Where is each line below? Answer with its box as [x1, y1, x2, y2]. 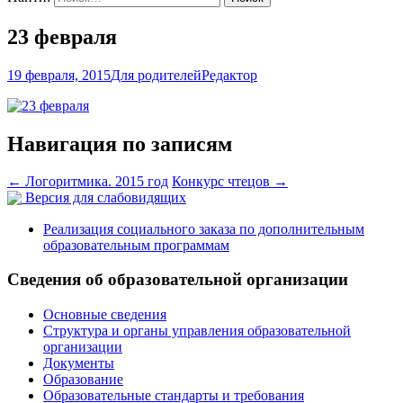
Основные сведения [43, 307, 166, 323]
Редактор [201, 67, 257, 83]
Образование [43, 372, 123, 388]
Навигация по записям [7, 131, 232, 156]
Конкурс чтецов [172, 174, 273, 190]
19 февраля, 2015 [7, 67, 111, 83]
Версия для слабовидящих [22, 190, 186, 206]
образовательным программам [43, 237, 229, 253]
